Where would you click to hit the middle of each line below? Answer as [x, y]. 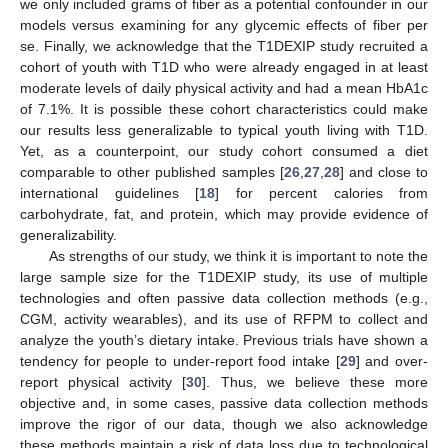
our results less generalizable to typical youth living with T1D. [224, 130]
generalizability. [68, 235]
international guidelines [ [109, 193]
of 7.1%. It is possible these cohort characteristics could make [224, 109]
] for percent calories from [321, 193]
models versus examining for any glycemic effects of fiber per [224, 25]
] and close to [383, 172]
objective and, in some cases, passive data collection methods [224, 403]
